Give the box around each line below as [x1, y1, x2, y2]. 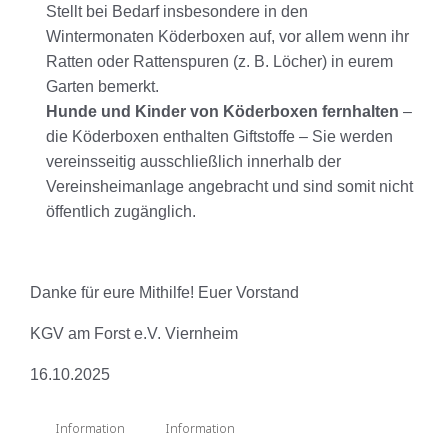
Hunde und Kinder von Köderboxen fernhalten [46, 103, 399, 121]
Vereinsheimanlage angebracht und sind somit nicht [46, 178, 413, 196]
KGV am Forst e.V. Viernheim [30, 325, 238, 343]
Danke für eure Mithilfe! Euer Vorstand [30, 284, 299, 302]
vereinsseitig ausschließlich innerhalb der [46, 153, 341, 171]
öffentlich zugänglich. [46, 203, 196, 221]
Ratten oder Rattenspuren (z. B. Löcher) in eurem [46, 53, 393, 71]
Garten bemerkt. [46, 78, 159, 96]
